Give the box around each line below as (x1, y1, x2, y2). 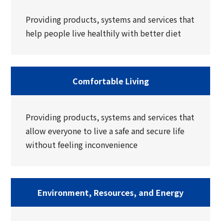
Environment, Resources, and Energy (37, 186, 184, 198)
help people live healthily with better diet (26, 27, 182, 39)
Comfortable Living (72, 74, 149, 87)
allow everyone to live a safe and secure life (26, 124, 185, 137)
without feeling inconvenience (26, 138, 138, 150)
